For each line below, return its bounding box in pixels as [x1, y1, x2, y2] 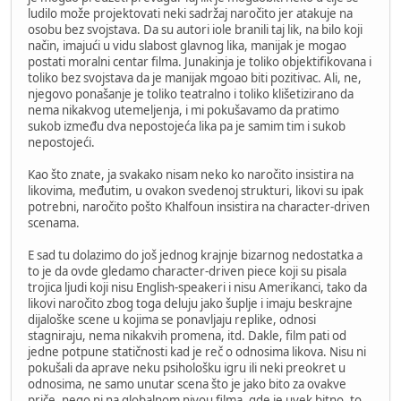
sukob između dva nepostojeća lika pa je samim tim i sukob [28, 117, 346, 134]
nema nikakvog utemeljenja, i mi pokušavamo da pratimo [28, 101, 339, 118]
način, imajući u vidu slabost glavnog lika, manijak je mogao [28, 37, 346, 54]
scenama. [28, 214, 80, 231]
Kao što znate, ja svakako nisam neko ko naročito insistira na [28, 166, 354, 183]
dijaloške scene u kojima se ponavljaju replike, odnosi [28, 311, 316, 328]
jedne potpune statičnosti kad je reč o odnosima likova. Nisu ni [28, 343, 366, 360]
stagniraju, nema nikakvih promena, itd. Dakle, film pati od [28, 327, 346, 344]
